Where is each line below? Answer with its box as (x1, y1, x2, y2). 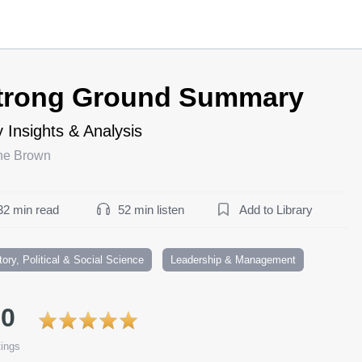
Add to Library (239, 202, 313, 217)
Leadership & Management (170, 253, 296, 266)
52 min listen (118, 202, 184, 217)
